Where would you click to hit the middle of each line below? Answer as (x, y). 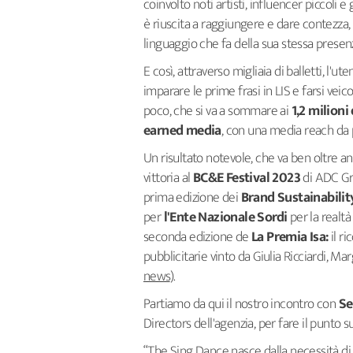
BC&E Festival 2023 (248, 178)
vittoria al (168, 178)
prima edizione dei (191, 197)
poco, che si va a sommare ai (216, 111)
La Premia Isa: (292, 237)
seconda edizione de (198, 237)
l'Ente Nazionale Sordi (227, 217)
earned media (182, 130)
